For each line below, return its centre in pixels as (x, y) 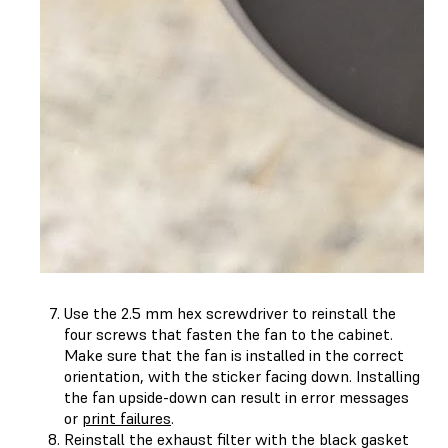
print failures (126, 417)
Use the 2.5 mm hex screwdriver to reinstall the (230, 312)
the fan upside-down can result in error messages (236, 396)
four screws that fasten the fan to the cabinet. (228, 333)
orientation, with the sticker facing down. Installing (242, 375)
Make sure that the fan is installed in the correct (234, 354)
